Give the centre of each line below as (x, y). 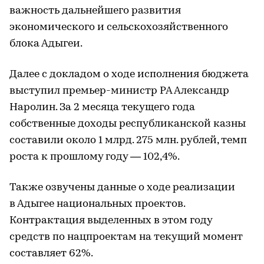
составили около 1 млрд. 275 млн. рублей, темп (128, 140)
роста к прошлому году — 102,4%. (95, 157)
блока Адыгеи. (46, 44)
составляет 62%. (51, 253)
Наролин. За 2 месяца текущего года (102, 107)
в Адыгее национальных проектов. (97, 204)
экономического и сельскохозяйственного (119, 27)
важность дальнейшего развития (95, 11)
